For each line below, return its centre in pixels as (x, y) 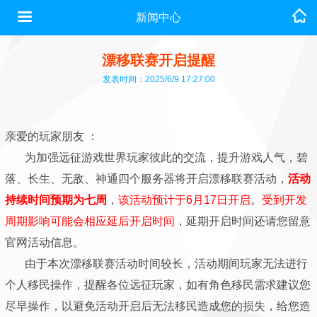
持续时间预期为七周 (56, 200)
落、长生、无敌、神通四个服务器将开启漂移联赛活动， (146, 179)
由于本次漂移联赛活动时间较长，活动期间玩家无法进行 (156, 264)
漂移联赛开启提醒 (158, 60)
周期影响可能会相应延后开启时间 (90, 221)
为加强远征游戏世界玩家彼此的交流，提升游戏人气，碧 (156, 157)
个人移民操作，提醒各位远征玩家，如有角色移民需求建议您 (158, 285)
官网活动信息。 (45, 242)
